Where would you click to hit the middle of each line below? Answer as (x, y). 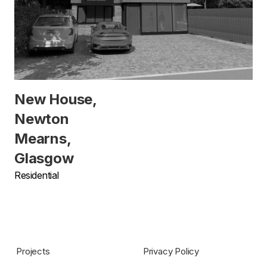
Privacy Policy (171, 251)
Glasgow (44, 158)
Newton (42, 119)
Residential (37, 175)
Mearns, (43, 138)
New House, (56, 99)
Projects (33, 251)
